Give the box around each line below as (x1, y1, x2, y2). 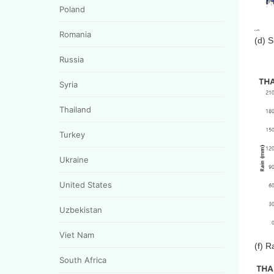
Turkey (59, 129, 85, 139)
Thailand (59, 104, 91, 114)
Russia (59, 54, 84, 64)
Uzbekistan (59, 204, 102, 215)
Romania (59, 29, 91, 39)
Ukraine (59, 154, 89, 165)
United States (59, 179, 112, 190)
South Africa (59, 254, 106, 265)
